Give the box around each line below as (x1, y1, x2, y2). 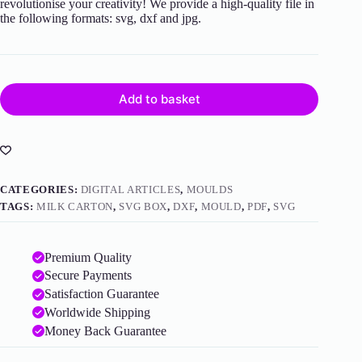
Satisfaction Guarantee (44, 287, 159, 301)
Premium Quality (44, 250, 132, 264)
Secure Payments (44, 268, 132, 283)
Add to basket (118, 91, 200, 107)
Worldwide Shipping (44, 305, 150, 319)
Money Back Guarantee (44, 323, 166, 338)
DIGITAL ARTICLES (80, 183, 181, 196)
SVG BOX (119, 200, 167, 213)
